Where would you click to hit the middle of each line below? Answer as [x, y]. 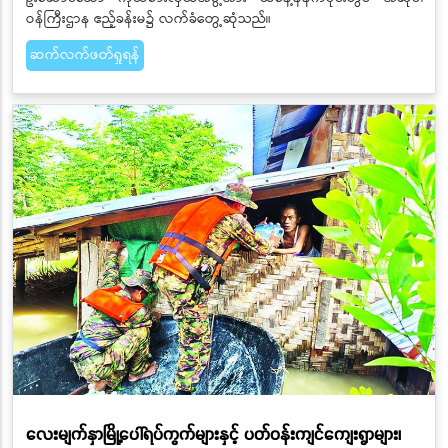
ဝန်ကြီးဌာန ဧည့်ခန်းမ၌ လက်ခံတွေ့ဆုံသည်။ [148, 18]
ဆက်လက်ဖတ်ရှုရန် [84, 54]
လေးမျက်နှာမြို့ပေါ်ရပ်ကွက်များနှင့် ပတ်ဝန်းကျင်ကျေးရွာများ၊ [213, 434]
